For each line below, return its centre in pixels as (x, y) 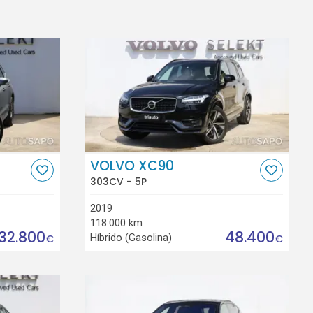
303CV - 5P (119, 182)
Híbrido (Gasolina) (131, 237)
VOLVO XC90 (132, 166)
